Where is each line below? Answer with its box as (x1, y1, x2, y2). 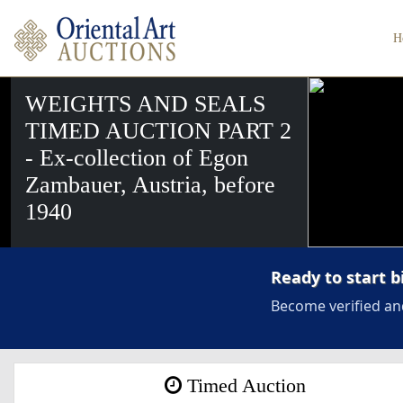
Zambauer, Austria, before (25, 172, 275, 198)
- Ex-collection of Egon (25, 145, 248, 171)
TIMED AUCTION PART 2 (25, 118, 291, 144)
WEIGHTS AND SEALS (25, 91, 265, 117)
